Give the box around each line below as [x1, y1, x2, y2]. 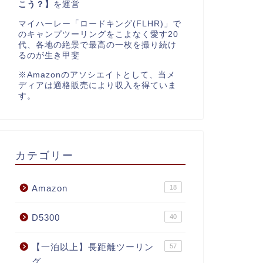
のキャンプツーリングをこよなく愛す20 [18, 30, 178, 39]
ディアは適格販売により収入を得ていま [18, 81, 177, 90]
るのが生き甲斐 [18, 51, 80, 60]
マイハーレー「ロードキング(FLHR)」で [18, 19, 181, 29]
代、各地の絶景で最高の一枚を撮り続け [18, 41, 177, 50]
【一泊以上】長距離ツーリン [31, 242, 154, 252]
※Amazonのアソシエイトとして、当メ [18, 70, 176, 80]
